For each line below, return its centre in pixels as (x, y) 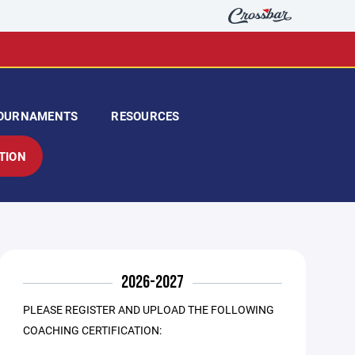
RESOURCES (145, 116)
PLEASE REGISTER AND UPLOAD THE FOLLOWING (149, 309)
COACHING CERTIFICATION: (93, 330)
